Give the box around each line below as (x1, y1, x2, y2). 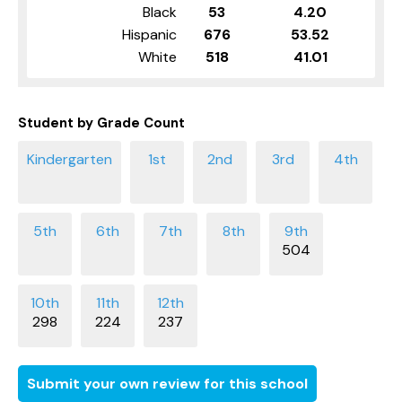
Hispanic (122, 24, 177, 44)
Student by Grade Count (18, 113, 185, 132)
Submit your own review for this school (27, 373, 308, 393)
